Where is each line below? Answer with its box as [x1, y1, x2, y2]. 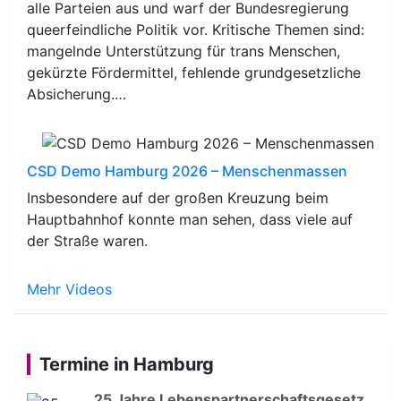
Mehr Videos [27, 280, 112, 299]
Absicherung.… [27, 84, 126, 103]
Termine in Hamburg [39, 354, 214, 376]
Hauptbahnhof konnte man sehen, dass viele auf [27, 210, 353, 229]
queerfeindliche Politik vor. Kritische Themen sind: [27, 20, 364, 38]
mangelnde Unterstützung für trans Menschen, [27, 41, 340, 60]
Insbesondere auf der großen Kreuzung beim [27, 189, 328, 208]
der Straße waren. [27, 232, 148, 251]
